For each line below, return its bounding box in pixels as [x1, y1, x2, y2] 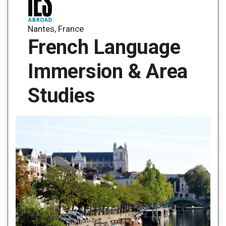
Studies [28, 84, 95, 108]
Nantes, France [28, 24, 84, 34]
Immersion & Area [28, 60, 188, 84]
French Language [28, 35, 181, 60]
